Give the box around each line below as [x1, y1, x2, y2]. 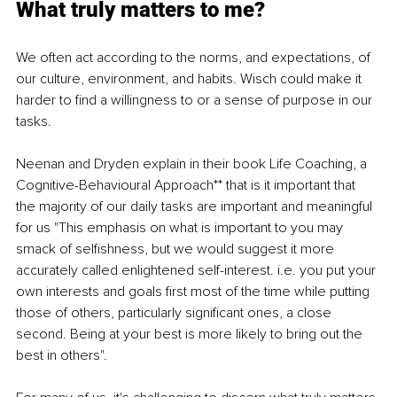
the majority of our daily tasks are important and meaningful [16, 198, 376, 216]
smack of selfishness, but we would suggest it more [16, 240, 338, 259]
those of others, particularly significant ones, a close [16, 304, 335, 323]
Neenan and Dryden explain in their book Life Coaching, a [16, 155, 370, 174]
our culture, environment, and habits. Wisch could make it [16, 70, 365, 89]
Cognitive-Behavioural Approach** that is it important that [16, 176, 359, 195]
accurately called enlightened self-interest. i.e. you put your [16, 261, 379, 280]
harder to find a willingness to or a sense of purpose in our [16, 91, 376, 110]
